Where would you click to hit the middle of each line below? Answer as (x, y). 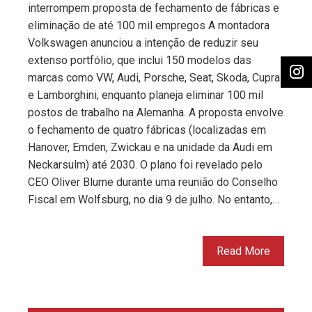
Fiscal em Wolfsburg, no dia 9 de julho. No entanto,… (154, 200)
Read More (243, 251)
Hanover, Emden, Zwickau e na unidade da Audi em (150, 148)
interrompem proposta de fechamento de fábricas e (154, 8)
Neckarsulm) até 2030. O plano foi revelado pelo (145, 165)
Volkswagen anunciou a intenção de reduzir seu (143, 43)
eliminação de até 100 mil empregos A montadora (149, 26)
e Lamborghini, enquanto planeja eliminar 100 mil (146, 95)
